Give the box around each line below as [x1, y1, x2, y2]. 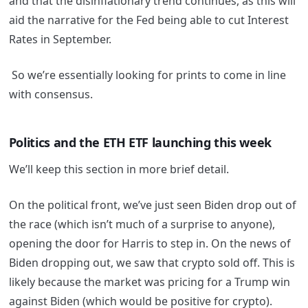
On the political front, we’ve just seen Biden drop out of [8, 197, 296, 213]
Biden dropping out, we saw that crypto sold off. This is [8, 255, 295, 271]
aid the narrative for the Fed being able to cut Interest [8, 12, 289, 27]
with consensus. [8, 86, 93, 102]
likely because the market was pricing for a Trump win [8, 274, 290, 290]
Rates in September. [8, 31, 111, 47]
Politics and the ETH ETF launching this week [8, 133, 272, 151]
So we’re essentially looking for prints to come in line [8, 67, 286, 82]
